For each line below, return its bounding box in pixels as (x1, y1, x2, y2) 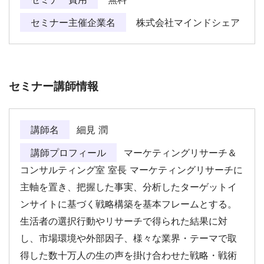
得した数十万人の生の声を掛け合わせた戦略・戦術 (20, 249, 237, 261)
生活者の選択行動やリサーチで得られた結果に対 (20, 214, 227, 227)
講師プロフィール (31, 146, 106, 159)
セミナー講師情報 (9, 78, 98, 93)
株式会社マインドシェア (133, 16, 240, 28)
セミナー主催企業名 (31, 16, 115, 28)
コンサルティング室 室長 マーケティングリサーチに (20, 163, 243, 176)
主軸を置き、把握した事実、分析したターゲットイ (20, 180, 237, 193)
